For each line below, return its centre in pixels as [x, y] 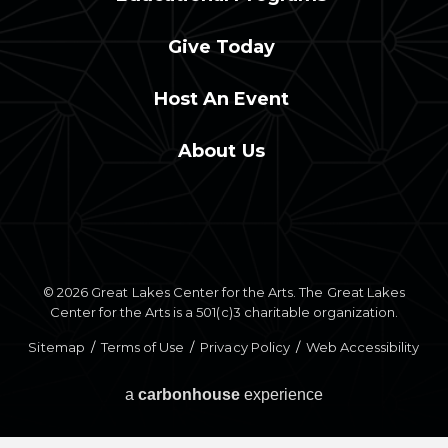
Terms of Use [142, 347]
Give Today [221, 47]
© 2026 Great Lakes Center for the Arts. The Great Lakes [224, 292]
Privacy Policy [245, 347]
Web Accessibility [362, 347]
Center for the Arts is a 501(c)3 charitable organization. [224, 312]
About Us [221, 151]
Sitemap [56, 347]
